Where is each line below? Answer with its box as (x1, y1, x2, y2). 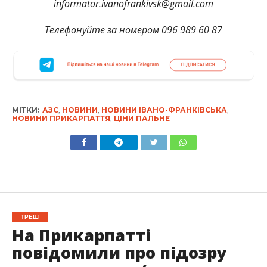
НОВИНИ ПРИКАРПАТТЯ (11, 114, 110, 123)
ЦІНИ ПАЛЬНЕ (113, 114, 170, 123)
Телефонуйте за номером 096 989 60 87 (44, 23, 222, 36)
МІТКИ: (11, 105, 39, 115)
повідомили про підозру (11, 241, 227, 264)
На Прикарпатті (11, 224, 151, 247)
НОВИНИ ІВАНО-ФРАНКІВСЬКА (101, 105, 227, 115)
